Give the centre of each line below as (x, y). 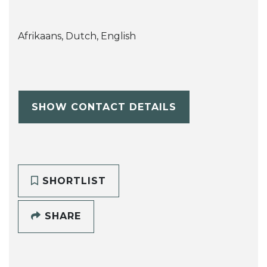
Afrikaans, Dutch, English (77, 36)
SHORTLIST (72, 181)
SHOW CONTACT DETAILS (104, 107)
